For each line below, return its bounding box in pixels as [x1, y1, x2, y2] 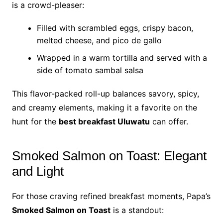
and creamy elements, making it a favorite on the [11, 103, 197, 112]
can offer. [149, 116, 188, 126]
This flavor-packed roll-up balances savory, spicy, [11, 89, 199, 99]
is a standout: [110, 205, 164, 215]
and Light [11, 164, 64, 179]
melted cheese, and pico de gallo [36, 35, 162, 45]
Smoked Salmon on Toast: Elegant [11, 148, 207, 163]
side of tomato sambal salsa [36, 65, 143, 75]
